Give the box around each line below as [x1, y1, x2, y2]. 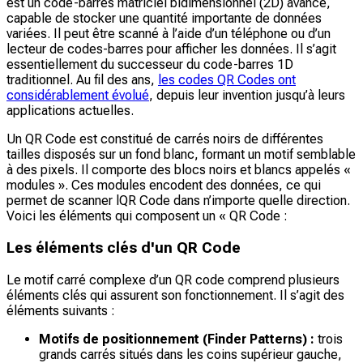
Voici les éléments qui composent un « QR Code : [6, 208, 288, 224]
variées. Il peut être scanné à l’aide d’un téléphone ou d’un [6, 26, 331, 42]
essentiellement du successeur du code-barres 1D [6, 57, 293, 73]
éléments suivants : [6, 302, 115, 318]
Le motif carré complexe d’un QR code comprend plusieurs [6, 271, 340, 288]
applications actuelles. [6, 103, 134, 119]
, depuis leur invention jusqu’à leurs [149, 88, 345, 104]
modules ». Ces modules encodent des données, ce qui [6, 177, 321, 194]
